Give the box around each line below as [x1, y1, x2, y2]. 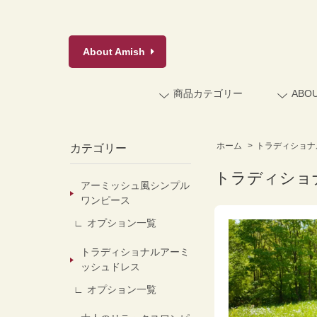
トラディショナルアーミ [80, 246, 190, 258]
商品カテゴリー [173, 88, 243, 99]
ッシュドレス [80, 261, 140, 272]
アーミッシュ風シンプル [80, 180, 190, 191]
